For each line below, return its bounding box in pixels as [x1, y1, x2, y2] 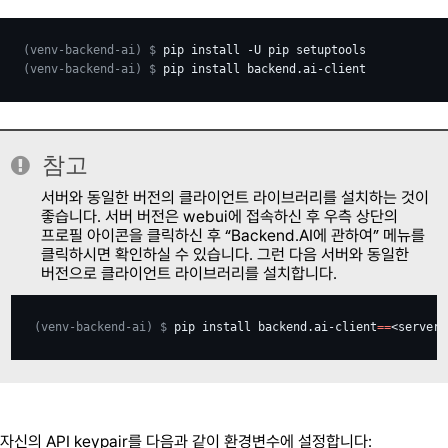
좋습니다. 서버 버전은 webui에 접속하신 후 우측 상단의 [41, 207, 399, 227]
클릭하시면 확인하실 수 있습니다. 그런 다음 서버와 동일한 [41, 245, 410, 265]
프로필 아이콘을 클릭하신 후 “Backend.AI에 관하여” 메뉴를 [41, 226, 426, 246]
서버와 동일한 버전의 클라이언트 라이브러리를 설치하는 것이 [41, 188, 430, 208]
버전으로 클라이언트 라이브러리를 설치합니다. [41, 264, 338, 284]
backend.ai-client [258, 320, 378, 335]
